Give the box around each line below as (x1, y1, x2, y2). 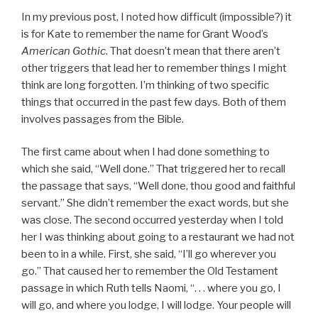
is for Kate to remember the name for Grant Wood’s (21, 27, 268, 40)
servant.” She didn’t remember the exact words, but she (21, 197, 289, 210)
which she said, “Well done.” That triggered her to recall (21, 163, 285, 176)
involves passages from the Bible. (21, 112, 184, 126)
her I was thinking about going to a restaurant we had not (21, 231, 295, 244)
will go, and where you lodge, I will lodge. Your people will (21, 299, 291, 312)
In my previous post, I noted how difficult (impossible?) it (21, 10, 292, 23)
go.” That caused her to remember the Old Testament (21, 265, 278, 278)
